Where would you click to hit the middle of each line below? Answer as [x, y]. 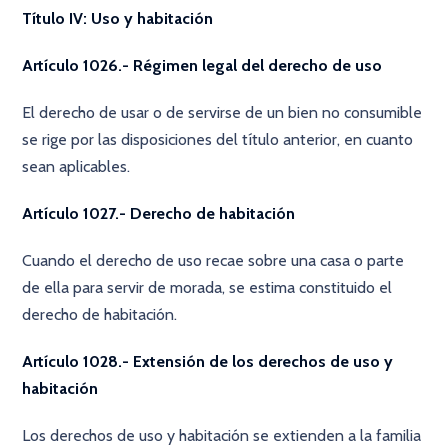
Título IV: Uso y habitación [118, 18]
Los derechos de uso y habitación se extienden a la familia [222, 435]
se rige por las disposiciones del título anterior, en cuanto [218, 139]
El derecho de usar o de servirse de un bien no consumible [222, 112]
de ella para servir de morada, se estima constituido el [207, 287]
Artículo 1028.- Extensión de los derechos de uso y [208, 361]
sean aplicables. [76, 166]
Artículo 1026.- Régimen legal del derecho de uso [202, 65]
